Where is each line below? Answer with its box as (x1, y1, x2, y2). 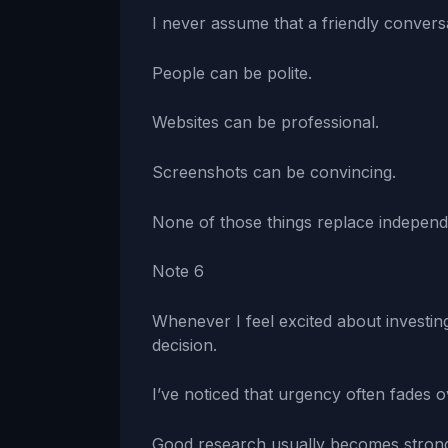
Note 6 (152, 261, 204, 282)
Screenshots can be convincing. (152, 162, 396, 183)
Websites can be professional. (152, 112, 379, 133)
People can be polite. (152, 62, 312, 83)
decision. (152, 334, 217, 355)
